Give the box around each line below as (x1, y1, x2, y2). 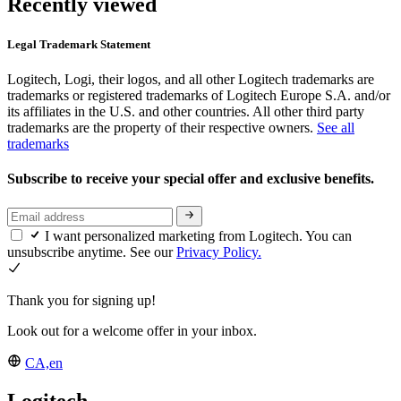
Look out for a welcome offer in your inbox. (7, 322, 257, 338)
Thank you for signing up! (7, 292, 156, 308)
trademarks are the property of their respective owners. (7, 119, 317, 135)
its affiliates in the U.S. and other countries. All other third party (7, 103, 364, 119)
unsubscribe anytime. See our (7, 243, 176, 260)
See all (317, 119, 354, 135)
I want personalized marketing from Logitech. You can (45, 227, 352, 243)
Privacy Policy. (176, 243, 261, 260)
